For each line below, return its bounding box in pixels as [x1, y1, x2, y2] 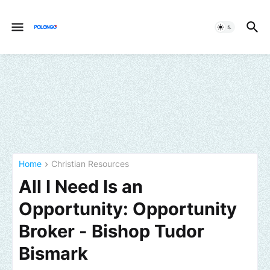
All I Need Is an [19, 176, 143, 198]
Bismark [19, 243, 88, 265]
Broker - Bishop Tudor [19, 221, 204, 242]
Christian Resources [51, 159, 129, 169]
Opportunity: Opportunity [19, 198, 237, 220]
